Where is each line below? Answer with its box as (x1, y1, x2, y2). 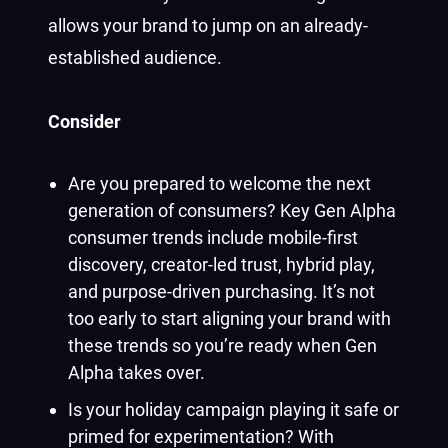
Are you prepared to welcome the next (68, 173, 371, 194)
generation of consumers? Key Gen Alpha (68, 200, 396, 221)
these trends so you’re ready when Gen (68, 335, 377, 356)
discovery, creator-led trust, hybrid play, (68, 254, 375, 275)
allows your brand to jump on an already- (48, 15, 368, 36)
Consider (48, 111, 121, 132)
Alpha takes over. (68, 362, 205, 383)
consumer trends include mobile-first (68, 227, 358, 248)
